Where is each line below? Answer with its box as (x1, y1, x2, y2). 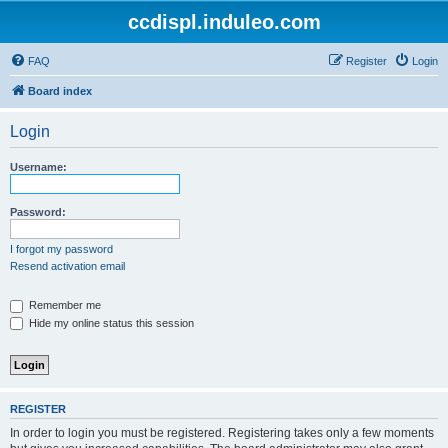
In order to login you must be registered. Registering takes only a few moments (10, 425, 434, 440)
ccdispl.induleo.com (127, 11, 321, 33)
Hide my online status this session (26, 316, 194, 329)
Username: (10, 161, 67, 173)
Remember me (26, 299, 101, 311)
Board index (28, 85, 92, 97)
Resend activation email (10, 260, 125, 272)
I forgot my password (10, 243, 113, 255)
